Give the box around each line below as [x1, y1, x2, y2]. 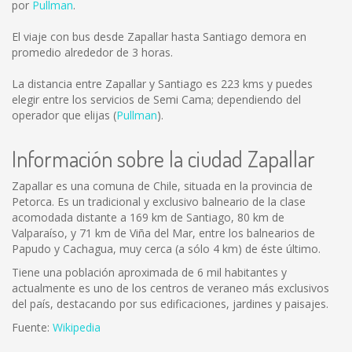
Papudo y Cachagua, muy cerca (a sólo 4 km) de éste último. [12, 241, 321, 256]
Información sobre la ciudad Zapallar [12, 145, 315, 173]
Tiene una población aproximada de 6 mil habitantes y [12, 265, 287, 280]
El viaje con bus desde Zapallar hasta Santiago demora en [12, 29, 306, 44]
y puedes [264, 76, 313, 91]
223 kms [221, 76, 264, 91]
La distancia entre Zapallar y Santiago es [12, 76, 221, 91]
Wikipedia [53, 320, 101, 335]
